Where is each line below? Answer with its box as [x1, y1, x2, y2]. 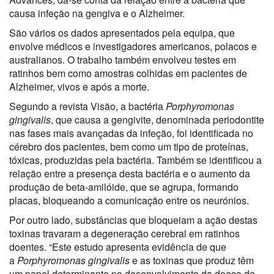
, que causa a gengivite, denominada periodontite [51, 113, 264, 127]
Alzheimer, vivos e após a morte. [9, 80, 149, 94]
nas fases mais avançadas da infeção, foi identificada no [9, 126, 253, 140]
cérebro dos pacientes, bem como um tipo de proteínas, [9, 139, 248, 154]
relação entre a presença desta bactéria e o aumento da [9, 166, 250, 180]
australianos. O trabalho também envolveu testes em [9, 53, 236, 67]
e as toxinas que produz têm [130, 253, 254, 267]
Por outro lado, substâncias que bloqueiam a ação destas [9, 213, 257, 227]
